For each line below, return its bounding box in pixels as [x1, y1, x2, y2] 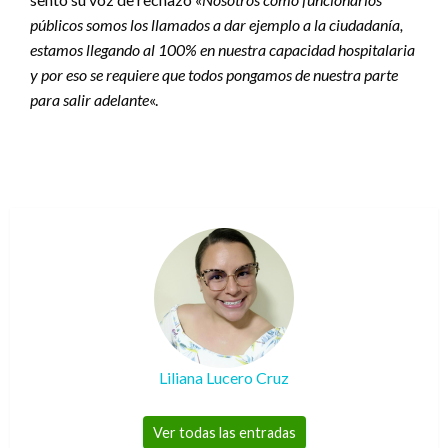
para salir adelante [30, 89, 149, 109]
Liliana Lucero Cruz [159, 367, 289, 387]
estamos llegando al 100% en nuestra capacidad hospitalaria [30, 39, 415, 59]
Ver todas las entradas [152, 423, 296, 441]
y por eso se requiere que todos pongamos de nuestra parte [30, 64, 398, 84]
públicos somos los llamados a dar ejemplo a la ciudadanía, [30, 14, 403, 34]
